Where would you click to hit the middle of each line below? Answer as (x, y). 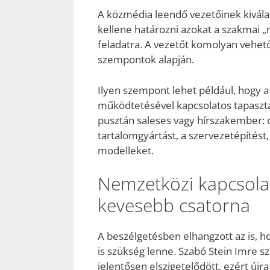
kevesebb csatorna (174, 206)
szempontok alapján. (146, 60)
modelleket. (126, 150)
